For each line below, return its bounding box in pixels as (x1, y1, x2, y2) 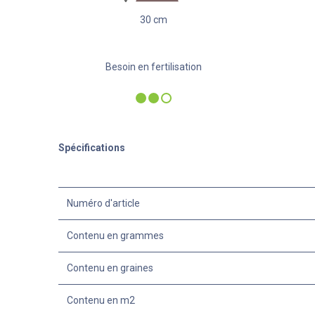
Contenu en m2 (66, 294, 135, 306)
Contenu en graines (66, 262, 153, 274)
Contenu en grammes (66, 229, 164, 241)
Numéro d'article (66, 197, 140, 209)
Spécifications (58, 141, 125, 153)
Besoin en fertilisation (105, 60, 202, 72)
